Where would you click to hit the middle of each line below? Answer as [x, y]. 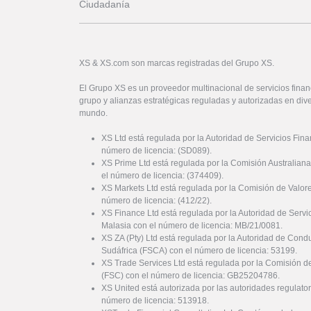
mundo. [93, 113]
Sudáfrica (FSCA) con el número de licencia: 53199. [199, 250]
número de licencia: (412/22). [157, 200]
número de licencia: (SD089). [157, 150]
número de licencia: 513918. [155, 300]
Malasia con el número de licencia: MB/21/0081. [192, 225]
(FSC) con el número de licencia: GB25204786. [191, 275]
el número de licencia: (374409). [162, 175]
